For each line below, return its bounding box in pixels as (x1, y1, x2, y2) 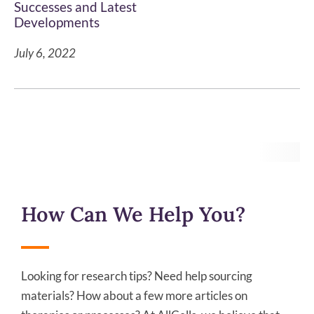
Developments (14, 15, 100, 31)
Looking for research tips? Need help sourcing (21, 268, 252, 284)
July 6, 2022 (14, 46, 76, 61)
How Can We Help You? (21, 201, 245, 228)
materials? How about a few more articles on (21, 288, 247, 303)
